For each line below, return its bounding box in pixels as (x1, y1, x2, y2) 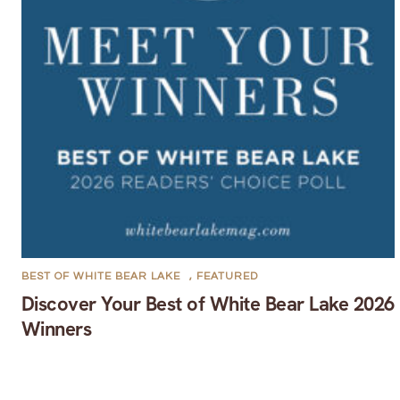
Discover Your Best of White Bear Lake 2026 (21, 291, 395, 317)
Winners (21, 316, 92, 342)
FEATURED (196, 271, 258, 282)
